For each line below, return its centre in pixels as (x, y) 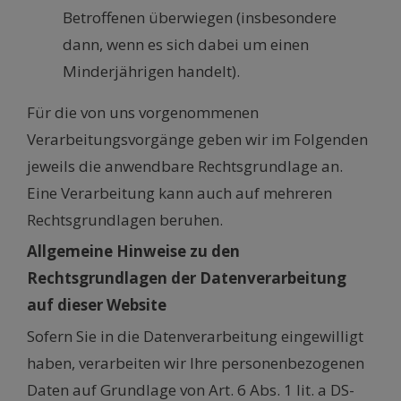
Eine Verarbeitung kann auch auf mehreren (179, 193)
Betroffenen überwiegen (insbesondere (200, 18)
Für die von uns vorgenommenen (143, 113)
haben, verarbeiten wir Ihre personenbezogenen (196, 363)
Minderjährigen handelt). (151, 72)
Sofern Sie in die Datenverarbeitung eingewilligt (195, 337)
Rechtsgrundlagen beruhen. (125, 220)
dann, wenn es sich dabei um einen (186, 45)
